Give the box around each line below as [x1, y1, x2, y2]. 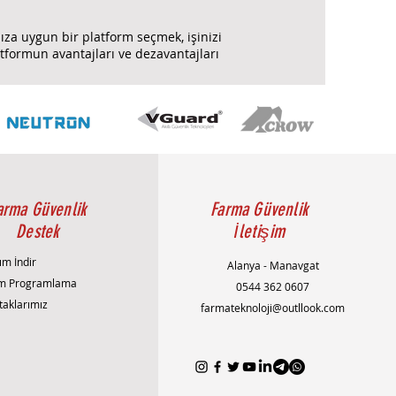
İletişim [232, 219, 286, 242]
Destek [16, 219, 59, 242]
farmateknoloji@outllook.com [201, 300, 346, 315]
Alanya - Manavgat [226, 257, 319, 272]
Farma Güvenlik [210, 197, 308, 220]
